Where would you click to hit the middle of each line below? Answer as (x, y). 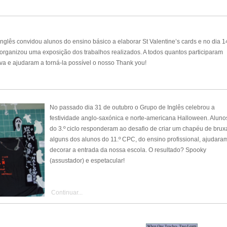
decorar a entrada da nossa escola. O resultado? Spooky (128, 150)
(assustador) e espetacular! (87, 161)
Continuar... (66, 193)
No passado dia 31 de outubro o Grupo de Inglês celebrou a (132, 108)
